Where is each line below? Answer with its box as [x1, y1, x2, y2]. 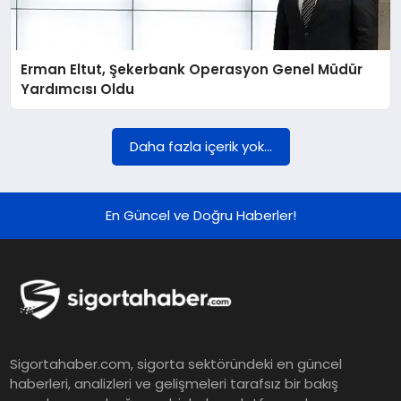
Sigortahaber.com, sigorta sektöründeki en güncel [10, 354, 343, 374]
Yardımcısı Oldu [21, 80, 135, 99]
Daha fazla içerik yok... [129, 137, 272, 157]
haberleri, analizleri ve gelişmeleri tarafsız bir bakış [10, 374, 339, 394]
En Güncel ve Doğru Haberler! [105, 206, 296, 226]
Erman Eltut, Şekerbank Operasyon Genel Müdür [21, 60, 363, 80]
